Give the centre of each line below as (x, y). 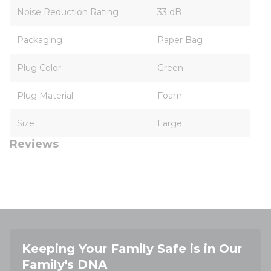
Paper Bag (180, 40)
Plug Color (39, 68)
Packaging (40, 40)
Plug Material (45, 96)
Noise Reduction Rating (68, 12)
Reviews (34, 144)
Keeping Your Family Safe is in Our (132, 249)
